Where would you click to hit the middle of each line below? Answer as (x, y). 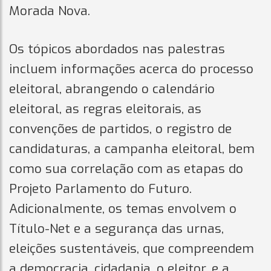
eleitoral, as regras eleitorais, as (105, 109)
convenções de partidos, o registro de (120, 129)
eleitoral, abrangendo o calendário (112, 89)
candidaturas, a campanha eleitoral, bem (132, 149)
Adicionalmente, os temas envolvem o (123, 208)
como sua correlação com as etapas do (126, 168)
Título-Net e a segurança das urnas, (116, 228)
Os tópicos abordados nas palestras (117, 49)
